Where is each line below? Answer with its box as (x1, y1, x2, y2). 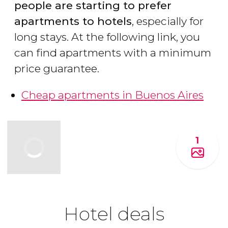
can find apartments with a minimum (14, 46, 211, 60)
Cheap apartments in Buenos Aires (21, 89, 204, 102)
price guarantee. (14, 62, 99, 75)
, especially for (132, 15, 204, 28)
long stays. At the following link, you (14, 31, 200, 44)
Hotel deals (64, 202, 164, 225)
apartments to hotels (14, 15, 132, 28)
